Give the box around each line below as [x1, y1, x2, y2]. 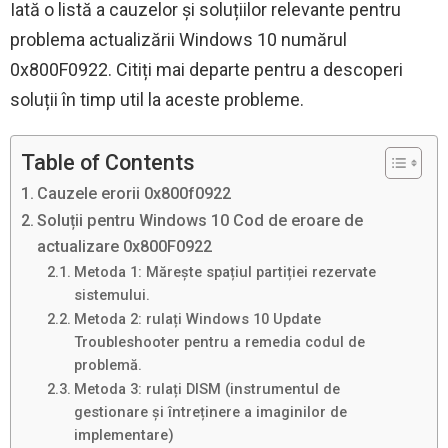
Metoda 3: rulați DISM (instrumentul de [73, 380, 340, 399]
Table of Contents [21, 150, 195, 175]
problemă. [73, 356, 142, 375]
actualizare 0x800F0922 [37, 237, 213, 257]
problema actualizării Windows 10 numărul [10, 29, 347, 51]
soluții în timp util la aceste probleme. [10, 89, 304, 111]
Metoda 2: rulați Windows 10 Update [73, 310, 321, 329]
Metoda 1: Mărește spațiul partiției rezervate [73, 263, 376, 282]
